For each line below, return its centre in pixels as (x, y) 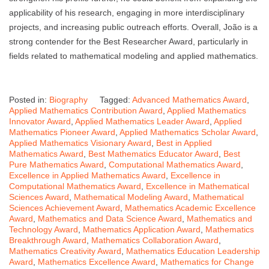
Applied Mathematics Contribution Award (86, 111)
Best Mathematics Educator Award (153, 154)
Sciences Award (39, 197)
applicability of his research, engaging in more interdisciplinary (127, 13)
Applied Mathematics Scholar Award (188, 132)
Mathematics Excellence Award (97, 262)
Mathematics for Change (207, 262)
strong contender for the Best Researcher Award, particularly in (128, 42)
